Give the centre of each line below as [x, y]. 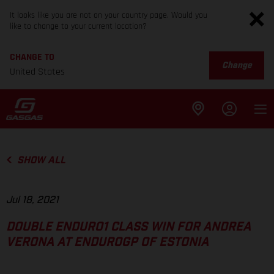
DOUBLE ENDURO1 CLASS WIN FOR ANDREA [128, 227]
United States [37, 72]
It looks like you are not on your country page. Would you [109, 15]
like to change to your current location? [78, 26]
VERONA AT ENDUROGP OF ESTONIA [107, 243]
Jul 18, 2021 [32, 200]
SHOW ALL [41, 160]
